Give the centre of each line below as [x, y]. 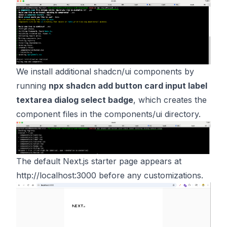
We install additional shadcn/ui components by [105, 71]
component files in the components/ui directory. [108, 114]
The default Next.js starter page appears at [99, 161]
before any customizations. [150, 175]
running [32, 85]
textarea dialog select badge [75, 100]
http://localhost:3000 [56, 175]
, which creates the [170, 100]
